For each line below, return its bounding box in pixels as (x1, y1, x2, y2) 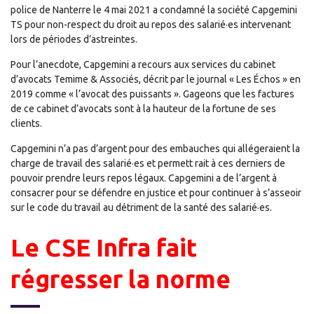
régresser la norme (11, 265, 231, 293)
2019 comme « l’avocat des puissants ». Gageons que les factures (11, 88, 294, 100)
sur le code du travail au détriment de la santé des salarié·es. (11, 202, 272, 213)
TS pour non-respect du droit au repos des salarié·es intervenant (11, 19, 291, 30)
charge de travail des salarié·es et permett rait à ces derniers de (11, 158, 285, 169)
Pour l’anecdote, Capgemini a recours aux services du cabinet (11, 59, 275, 70)
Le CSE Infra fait (11, 233, 197, 261)
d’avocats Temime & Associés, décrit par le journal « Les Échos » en (11, 74, 301, 85)
